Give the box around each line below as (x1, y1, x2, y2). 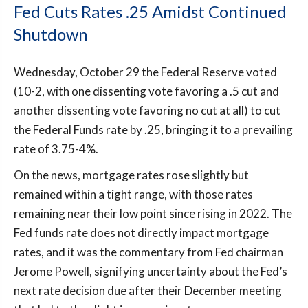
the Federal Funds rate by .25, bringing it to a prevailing (14, 122, 293, 137)
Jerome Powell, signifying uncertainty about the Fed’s (14, 263, 287, 278)
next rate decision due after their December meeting (14, 283, 282, 298)
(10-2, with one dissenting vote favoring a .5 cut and (14, 83, 279, 98)
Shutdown (14, 23, 88, 44)
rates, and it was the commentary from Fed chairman (14, 244, 283, 259)
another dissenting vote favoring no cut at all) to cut (14, 102, 280, 118)
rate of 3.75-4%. (14, 141, 98, 156)
